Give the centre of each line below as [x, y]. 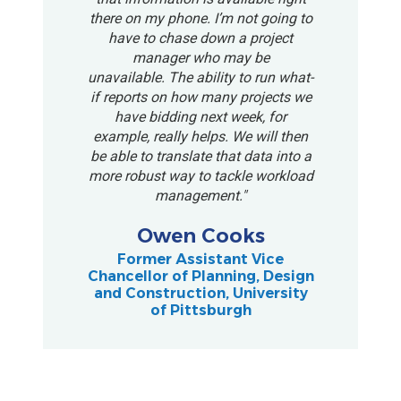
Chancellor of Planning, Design [200, 277]
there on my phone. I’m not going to [200, 18]
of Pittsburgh [200, 311]
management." [200, 195]
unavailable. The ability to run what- [200, 77]
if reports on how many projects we [200, 97]
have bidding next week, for [200, 116]
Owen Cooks [200, 236]
